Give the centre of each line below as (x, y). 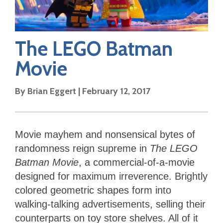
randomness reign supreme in (82, 148)
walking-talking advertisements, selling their (110, 204)
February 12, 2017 (116, 91)
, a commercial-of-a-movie (137, 162)
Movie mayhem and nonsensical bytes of (105, 134)
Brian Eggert (52, 91)
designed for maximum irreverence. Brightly (111, 176)
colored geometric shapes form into (93, 190)
